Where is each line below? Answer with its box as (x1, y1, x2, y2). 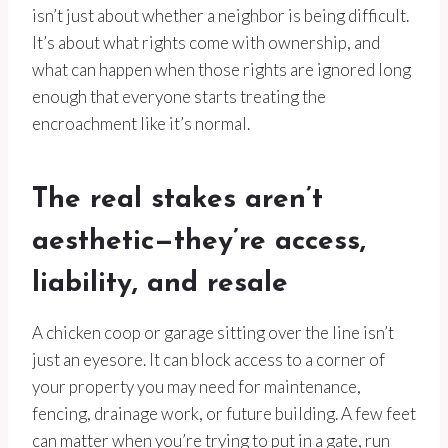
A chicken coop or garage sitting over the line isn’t (32, 322, 394, 344)
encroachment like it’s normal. (32, 113, 250, 135)
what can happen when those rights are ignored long (32, 59, 411, 81)
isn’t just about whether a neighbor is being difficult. (32, 5, 409, 27)
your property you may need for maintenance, (32, 376, 361, 398)
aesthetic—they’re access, (32, 228, 366, 257)
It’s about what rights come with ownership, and (32, 32, 380, 54)
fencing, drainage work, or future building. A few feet (32, 403, 416, 425)
